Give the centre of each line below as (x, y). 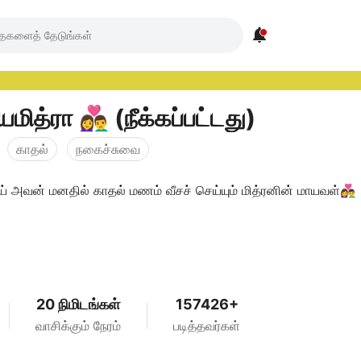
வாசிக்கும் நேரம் (78, 326)
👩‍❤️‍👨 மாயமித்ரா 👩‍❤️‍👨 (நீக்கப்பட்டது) (185, 118)
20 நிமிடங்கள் (78, 304)
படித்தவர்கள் (207, 326)
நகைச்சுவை (108, 149)
